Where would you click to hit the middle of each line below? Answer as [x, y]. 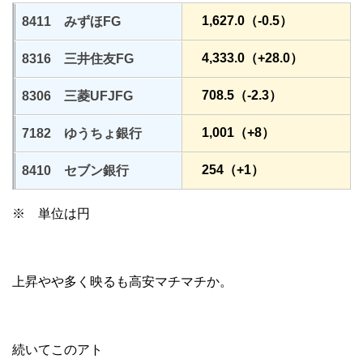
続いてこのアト [58, 350]
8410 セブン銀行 [75, 171]
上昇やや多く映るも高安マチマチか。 [122, 282]
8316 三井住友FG [78, 59]
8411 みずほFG [71, 22]
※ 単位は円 [51, 214]
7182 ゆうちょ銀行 [82, 134]
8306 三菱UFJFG [77, 96]
